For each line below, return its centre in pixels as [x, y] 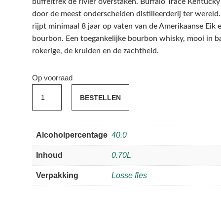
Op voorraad [52, 78]
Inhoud [49, 155]
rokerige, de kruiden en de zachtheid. [95, 51]
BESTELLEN [100, 97]
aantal [42, 139]
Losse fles [129, 176]
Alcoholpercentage [72, 135]
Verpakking [57, 176]
